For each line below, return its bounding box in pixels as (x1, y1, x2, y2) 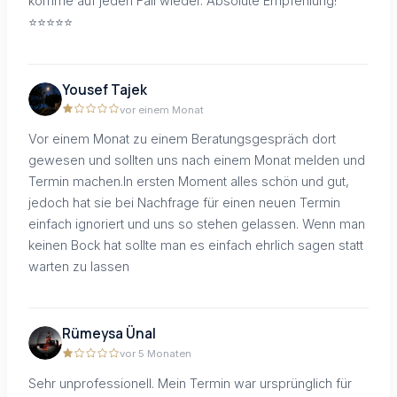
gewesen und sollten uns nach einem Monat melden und (28, 152, 365, 168)
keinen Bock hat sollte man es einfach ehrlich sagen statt (28, 237, 363, 253)
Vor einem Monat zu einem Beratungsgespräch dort (28, 131, 336, 147)
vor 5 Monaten (120, 347, 191, 361)
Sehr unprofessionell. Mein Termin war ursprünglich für (28, 375, 352, 391)
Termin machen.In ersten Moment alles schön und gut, (28, 174, 349, 190)
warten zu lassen (28, 259, 129, 275)
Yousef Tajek (62, 80, 147, 99)
